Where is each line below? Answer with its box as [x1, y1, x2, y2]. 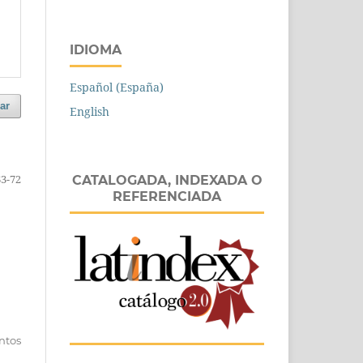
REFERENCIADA [113, 188, 221, 204]
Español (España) [70, 79, 164, 95]
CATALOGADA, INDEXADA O [71, 172, 263, 188]
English [70, 103, 109, 119]
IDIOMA [70, 41, 122, 58]
